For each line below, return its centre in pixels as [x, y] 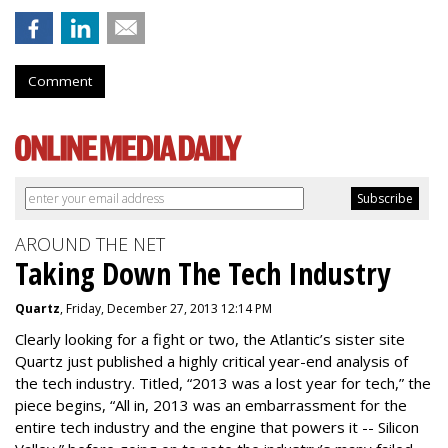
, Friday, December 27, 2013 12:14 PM [166, 308]
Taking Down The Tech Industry [202, 273]
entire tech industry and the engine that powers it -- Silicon [217, 427]
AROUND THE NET [90, 244]
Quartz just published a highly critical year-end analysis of [211, 361]
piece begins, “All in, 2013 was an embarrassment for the [211, 405]
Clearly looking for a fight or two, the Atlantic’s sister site [210, 339]
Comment [60, 81]
